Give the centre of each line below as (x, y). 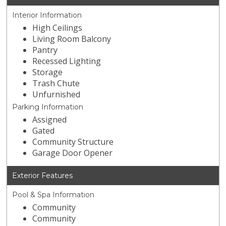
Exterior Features (43, 176)
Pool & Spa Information (53, 195)
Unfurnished (56, 95)
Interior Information (47, 15)
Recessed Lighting (67, 61)
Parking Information (48, 107)
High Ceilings (58, 28)
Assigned (50, 120)
